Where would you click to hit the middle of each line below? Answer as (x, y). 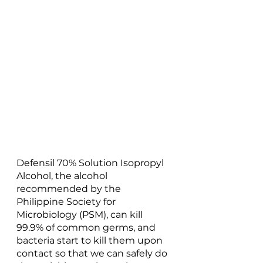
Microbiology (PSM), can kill (81, 214)
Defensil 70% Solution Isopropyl (91, 163)
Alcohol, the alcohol (63, 176)
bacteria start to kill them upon (91, 240)
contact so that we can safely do (93, 253)
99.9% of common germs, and (87, 227)
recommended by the (70, 188)
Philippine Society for (67, 201)
